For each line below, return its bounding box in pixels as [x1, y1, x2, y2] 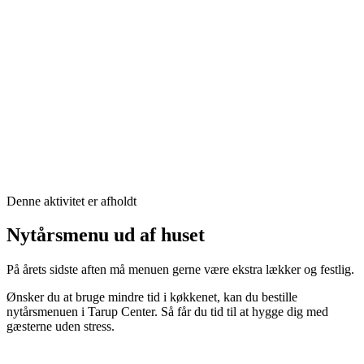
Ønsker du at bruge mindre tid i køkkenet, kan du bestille [6, 290, 297, 305]
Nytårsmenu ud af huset [6, 224, 205, 246]
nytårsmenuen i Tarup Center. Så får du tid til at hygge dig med [6, 305, 328, 319]
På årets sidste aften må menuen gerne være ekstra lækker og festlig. [6, 262, 354, 277]
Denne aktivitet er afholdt [6, 193, 136, 208]
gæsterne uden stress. [6, 319, 115, 334]
